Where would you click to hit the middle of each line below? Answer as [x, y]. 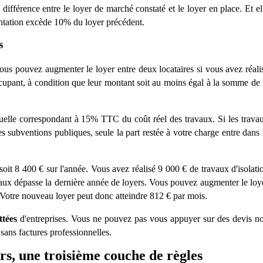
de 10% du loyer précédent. [94, 22]
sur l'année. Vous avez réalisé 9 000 [114, 169]
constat [149, 8]
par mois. [190, 196]
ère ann [87, 183]
